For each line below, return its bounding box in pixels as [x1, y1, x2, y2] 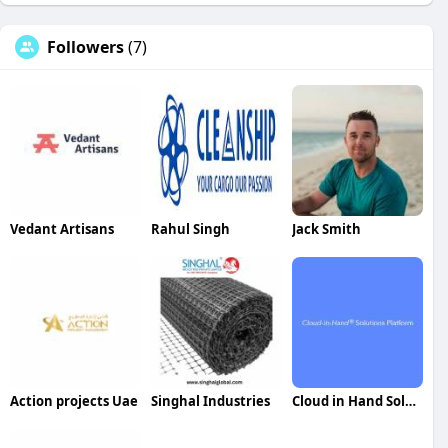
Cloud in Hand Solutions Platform [404, 391, 416, 410]
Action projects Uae [10, 391, 138, 410]
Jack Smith [291, 219, 361, 238]
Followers [47, 35, 124, 58]
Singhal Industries [150, 391, 270, 410]
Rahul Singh [150, 219, 230, 238]
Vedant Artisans [10, 219, 114, 238]
